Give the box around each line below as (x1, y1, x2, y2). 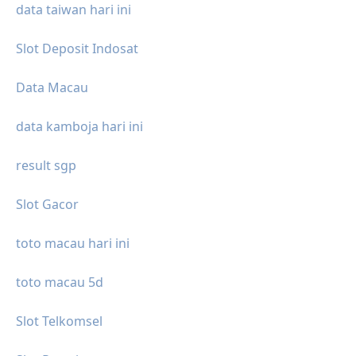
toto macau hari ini (16, 234, 130, 252)
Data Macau (16, 78, 88, 96)
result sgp (16, 156, 76, 174)
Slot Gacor (16, 195, 79, 213)
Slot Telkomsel (16, 311, 103, 330)
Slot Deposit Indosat (16, 39, 138, 57)
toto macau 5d (16, 273, 103, 291)
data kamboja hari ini (16, 117, 143, 135)
